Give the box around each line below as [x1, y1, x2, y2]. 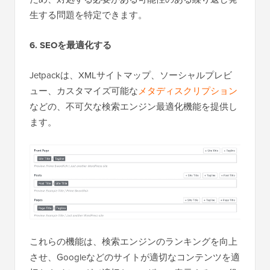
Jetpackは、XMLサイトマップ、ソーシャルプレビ [30, 68, 232, 82]
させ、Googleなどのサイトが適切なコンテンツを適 [30, 250, 240, 264]
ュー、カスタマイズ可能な [30, 84, 138, 98]
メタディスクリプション [138, 84, 237, 98]
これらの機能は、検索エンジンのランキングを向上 [30, 234, 237, 248]
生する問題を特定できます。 [30, 8, 147, 22]
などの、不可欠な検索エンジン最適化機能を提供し [30, 99, 237, 113]
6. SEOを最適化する [30, 38, 111, 52]
